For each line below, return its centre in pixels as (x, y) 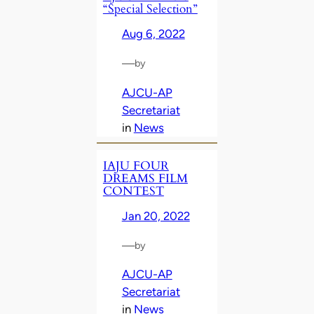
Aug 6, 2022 (153, 34)
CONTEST (133, 191)
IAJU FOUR (136, 165)
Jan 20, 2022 (156, 216)
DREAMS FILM (145, 178)
